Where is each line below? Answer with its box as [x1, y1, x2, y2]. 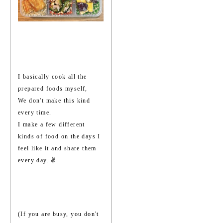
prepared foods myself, [18, 85, 88, 92]
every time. [18, 109, 52, 116]
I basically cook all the [18, 73, 87, 80]
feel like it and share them [18, 144, 97, 152]
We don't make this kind [18, 97, 91, 104]
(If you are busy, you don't [18, 210, 99, 218]
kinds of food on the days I [18, 132, 101, 140]
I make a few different [18, 120, 85, 128]
